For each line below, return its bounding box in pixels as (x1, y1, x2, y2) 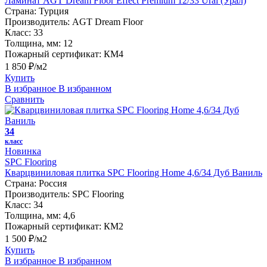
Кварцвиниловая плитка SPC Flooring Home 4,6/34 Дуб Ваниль (5, 167, 262, 178)
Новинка (5, 146, 41, 157)
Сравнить (5, 94, 44, 105)
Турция (39, 6, 69, 17)
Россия (39, 178, 67, 189)
